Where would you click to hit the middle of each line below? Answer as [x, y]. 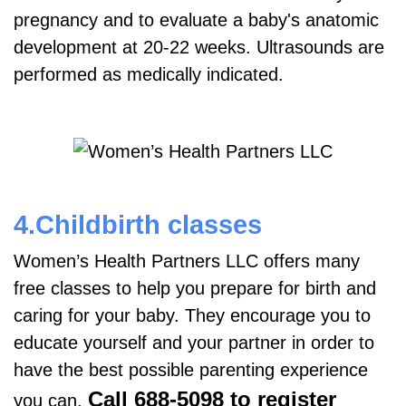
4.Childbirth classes [138, 224]
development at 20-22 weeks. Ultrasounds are [199, 47]
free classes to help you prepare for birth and [195, 288]
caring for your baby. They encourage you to [192, 315]
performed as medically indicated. [149, 74]
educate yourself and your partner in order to [194, 342]
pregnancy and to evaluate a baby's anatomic [196, 19]
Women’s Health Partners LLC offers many [187, 261]
